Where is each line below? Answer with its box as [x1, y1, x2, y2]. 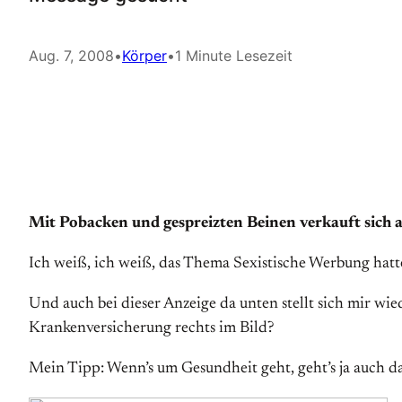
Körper [122, 47, 167, 65]
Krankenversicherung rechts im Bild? [29, 320, 274, 336]
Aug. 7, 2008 [29, 47, 114, 65]
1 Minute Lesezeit [175, 47, 293, 65]
